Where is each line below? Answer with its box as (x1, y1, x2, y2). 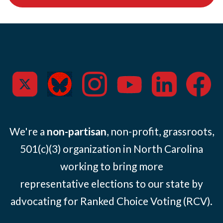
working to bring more (60, 160, 163, 172)
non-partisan (46, 125, 107, 137)
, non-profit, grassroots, (106, 125, 214, 137)
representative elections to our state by (20, 177, 203, 190)
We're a (9, 125, 47, 137)
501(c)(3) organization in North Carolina (20, 142, 203, 155)
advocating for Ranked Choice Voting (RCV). (10, 195, 213, 207)
